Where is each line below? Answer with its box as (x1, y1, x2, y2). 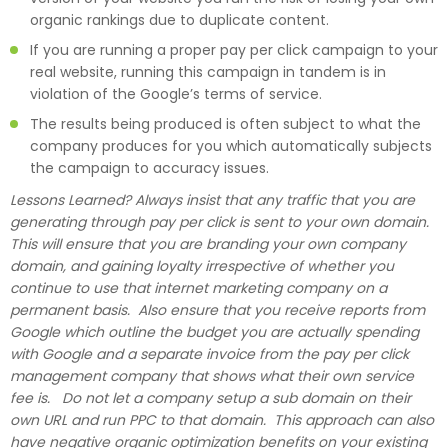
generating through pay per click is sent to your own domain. (10, 211, 433, 232)
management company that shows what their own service (10, 365, 414, 386)
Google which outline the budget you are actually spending (10, 321, 419, 342)
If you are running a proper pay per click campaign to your (30, 39, 438, 60)
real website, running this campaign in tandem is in (30, 61, 386, 82)
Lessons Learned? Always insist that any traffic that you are (10, 189, 415, 210)
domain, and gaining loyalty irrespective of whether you (10, 255, 394, 276)
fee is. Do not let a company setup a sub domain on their (10, 387, 411, 408)
